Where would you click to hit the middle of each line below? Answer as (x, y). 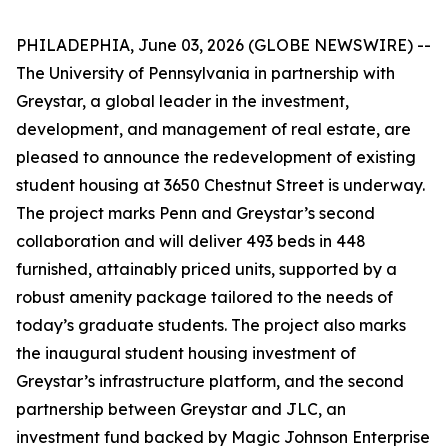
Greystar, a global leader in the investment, (182, 101)
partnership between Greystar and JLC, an (181, 409)
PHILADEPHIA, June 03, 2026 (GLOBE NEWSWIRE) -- (223, 45)
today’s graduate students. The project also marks (211, 325)
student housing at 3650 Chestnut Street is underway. (220, 185)
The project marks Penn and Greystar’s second (195, 213)
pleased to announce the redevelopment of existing (216, 157)
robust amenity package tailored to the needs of (204, 297)
